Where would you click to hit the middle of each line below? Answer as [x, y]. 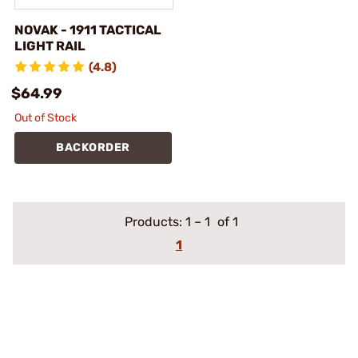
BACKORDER [93, 147]
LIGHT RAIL [50, 46]
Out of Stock [46, 118]
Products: [155, 222]
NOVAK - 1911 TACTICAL [88, 30]
